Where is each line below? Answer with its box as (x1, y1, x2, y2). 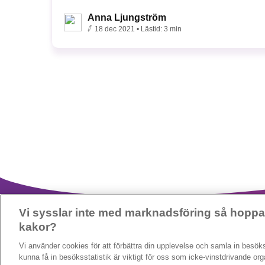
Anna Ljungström (88, 12, 166, 22)
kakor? (19, 221, 57, 233)
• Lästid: (137, 24, 164, 33)
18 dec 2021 (95, 24, 135, 33)
